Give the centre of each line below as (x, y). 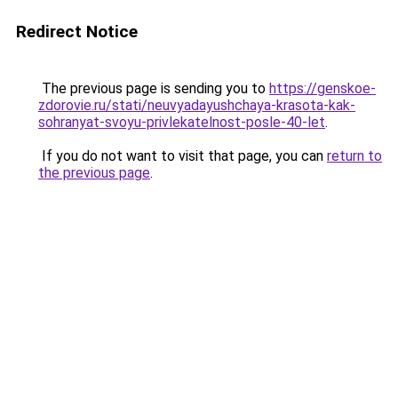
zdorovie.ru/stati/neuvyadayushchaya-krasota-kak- (197, 105)
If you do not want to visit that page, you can (183, 156)
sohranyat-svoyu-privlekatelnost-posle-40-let (182, 122)
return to (354, 156)
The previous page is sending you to (154, 88)
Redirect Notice (77, 32)
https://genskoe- (322, 88)
